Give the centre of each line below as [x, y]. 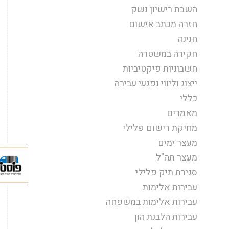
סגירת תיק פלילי [166, 172]
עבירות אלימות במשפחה [152, 202]
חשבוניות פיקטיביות [160, 68]
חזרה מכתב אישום [163, 24]
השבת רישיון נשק [164, 9]
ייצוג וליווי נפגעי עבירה [156, 83]
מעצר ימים [178, 143]
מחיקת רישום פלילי [160, 128]
